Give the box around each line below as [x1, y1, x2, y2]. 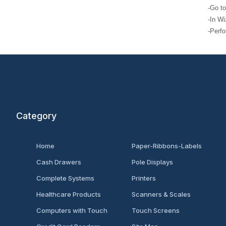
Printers [131, 174, 156, 182]
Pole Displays [131, 158, 173, 166]
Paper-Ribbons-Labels [131, 142, 202, 150]
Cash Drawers [36, 158, 81, 166]
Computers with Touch [36, 206, 107, 214]
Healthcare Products [36, 190, 101, 198]
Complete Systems [36, 174, 94, 182]
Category [16, 110, 56, 121]
